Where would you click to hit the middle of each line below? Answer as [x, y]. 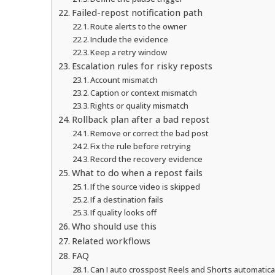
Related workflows [111, 241]
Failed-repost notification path [137, 12]
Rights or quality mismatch [140, 105]
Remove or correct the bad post [150, 133]
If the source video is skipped [145, 186]
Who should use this [114, 226]
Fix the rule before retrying [141, 146]
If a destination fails [127, 199]
